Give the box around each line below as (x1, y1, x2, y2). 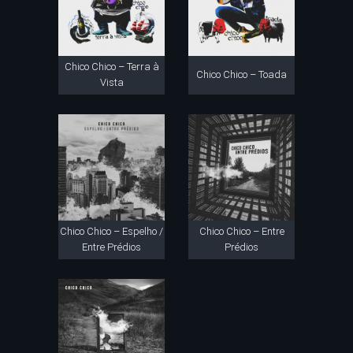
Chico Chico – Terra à (64, 61, 159, 72)
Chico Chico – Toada (196, 69, 287, 80)
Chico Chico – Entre (199, 225, 284, 237)
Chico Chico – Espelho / (60, 225, 163, 237)
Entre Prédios (82, 241, 141, 253)
